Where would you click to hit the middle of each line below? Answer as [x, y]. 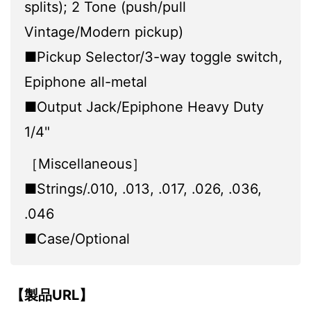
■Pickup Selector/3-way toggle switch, [153, 57]
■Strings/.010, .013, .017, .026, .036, [143, 189]
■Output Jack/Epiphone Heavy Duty [144, 107]
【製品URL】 [52, 295]
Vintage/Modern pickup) [104, 32]
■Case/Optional [77, 239]
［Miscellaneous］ [85, 164]
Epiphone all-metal [86, 82]
